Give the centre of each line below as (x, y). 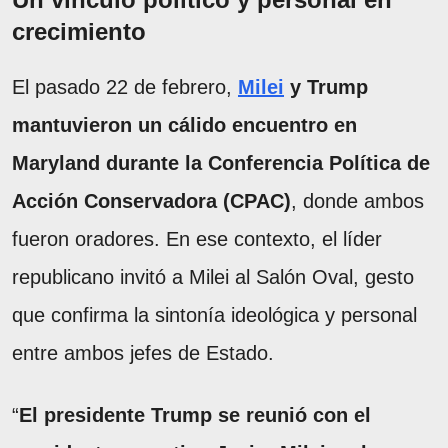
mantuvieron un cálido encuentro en (184, 124)
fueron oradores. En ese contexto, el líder (197, 238)
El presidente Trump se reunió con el (195, 414)
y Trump (326, 86)
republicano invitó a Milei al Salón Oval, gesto (213, 276)
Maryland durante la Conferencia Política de (221, 162)
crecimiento (79, 31)
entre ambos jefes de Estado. (143, 352)
